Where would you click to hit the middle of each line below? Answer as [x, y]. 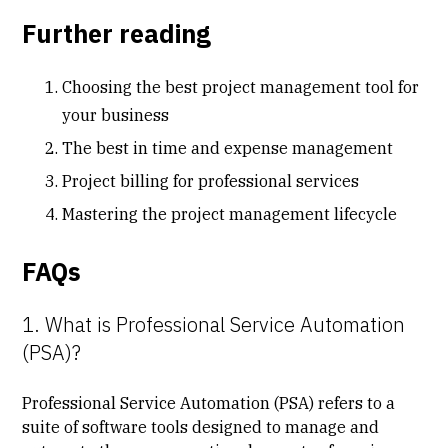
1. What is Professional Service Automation [214, 324]
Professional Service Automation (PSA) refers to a [209, 402]
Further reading [117, 33]
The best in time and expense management [228, 147]
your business [116, 114]
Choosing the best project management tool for [241, 86]
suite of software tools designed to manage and [201, 426]
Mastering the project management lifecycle [230, 213]
